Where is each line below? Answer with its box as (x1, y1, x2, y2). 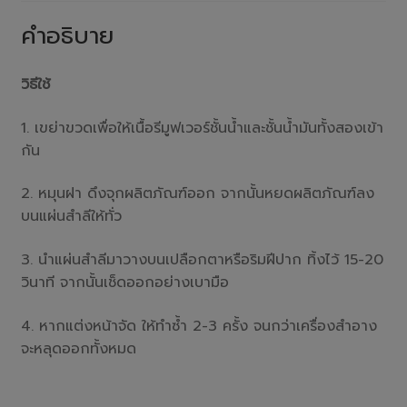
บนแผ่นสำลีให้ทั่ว (20, 205, 122, 228)
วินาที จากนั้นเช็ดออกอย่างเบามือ (20, 272, 229, 294)
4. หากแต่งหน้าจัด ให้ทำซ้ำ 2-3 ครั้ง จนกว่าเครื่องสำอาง (20, 314, 377, 337)
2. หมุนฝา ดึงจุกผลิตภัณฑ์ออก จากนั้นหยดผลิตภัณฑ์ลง (20, 183, 374, 205)
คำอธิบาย (20, 18, 114, 55)
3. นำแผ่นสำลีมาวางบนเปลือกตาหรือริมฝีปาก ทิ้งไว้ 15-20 (20, 249, 383, 272)
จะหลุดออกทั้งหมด (20, 337, 136, 360)
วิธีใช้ (20, 74, 50, 96)
